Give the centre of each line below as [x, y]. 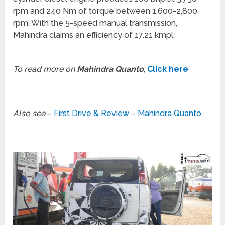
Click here [168, 69]
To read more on [45, 69]
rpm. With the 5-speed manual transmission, [95, 23]
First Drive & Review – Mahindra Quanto [128, 114]
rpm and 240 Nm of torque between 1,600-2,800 [105, 11]
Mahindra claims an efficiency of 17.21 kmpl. [94, 35]
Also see [29, 114]
